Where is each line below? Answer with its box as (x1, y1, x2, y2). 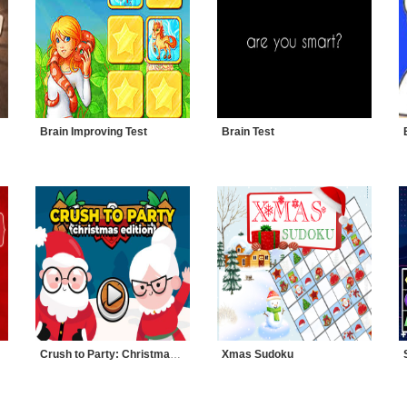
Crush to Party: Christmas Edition (170, 348, 181, 361)
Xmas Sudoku (222, 348, 293, 361)
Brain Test (222, 125, 274, 138)
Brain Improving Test (40, 125, 147, 138)
